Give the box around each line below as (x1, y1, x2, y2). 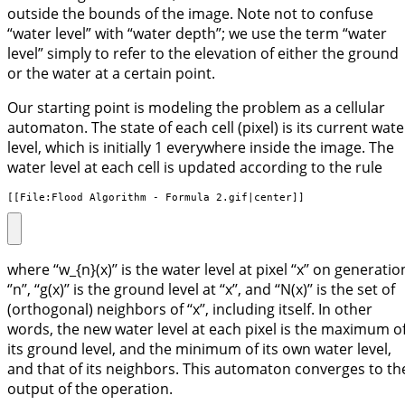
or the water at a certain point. (7, 63, 215, 84)
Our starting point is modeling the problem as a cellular (7, 98, 385, 118)
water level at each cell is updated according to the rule (7, 157, 382, 178)
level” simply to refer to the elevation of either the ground (7, 43, 399, 64)
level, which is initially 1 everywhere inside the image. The (7, 137, 394, 158)
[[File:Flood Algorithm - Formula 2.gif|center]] (7, 192, 305, 203)
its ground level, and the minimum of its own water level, (7, 338, 391, 359)
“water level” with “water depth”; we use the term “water (7, 24, 387, 44)
